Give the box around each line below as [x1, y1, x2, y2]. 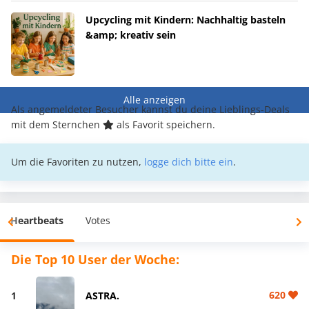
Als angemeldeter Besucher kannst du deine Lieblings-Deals [11, 103, 290, 117]
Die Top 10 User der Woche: [11, 251, 179, 268]
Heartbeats [10, 214, 63, 228]
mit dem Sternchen [11, 118, 103, 132]
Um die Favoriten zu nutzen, [11, 155, 144, 169]
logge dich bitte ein [144, 155, 233, 169]
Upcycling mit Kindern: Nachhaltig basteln [86, 13, 286, 27]
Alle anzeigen [123, 93, 186, 107]
